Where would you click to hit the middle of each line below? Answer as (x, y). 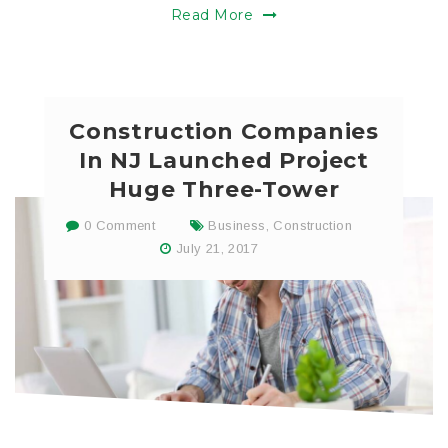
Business (237, 225)
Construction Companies (224, 132)
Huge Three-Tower (224, 190)
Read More (214, 15)
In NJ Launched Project (224, 161)
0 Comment (117, 225)
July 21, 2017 (216, 248)
